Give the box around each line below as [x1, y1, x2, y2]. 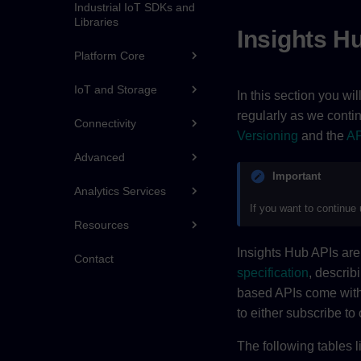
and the [298, 128, 346, 143]
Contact [74, 252, 114, 265]
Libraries [74, 15, 118, 28]
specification [237, 266, 309, 280]
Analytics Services [74, 185, 166, 197]
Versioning [237, 128, 298, 143]
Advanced [74, 151, 125, 164]
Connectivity [74, 117, 136, 130]
